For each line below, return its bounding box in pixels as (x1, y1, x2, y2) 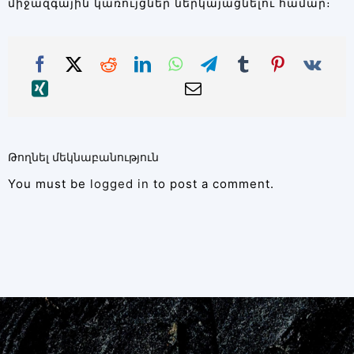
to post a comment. (149, 176, 274, 192)
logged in (89, 176, 149, 192)
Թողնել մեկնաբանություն (7, 150, 159, 164)
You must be (7, 176, 90, 192)
